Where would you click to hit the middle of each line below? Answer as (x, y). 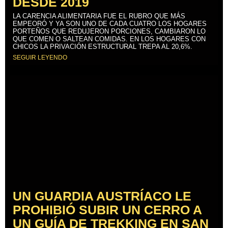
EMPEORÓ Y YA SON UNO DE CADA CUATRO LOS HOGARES (110, 23)
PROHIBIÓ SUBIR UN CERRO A (107, 209)
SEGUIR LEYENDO (40, 57)
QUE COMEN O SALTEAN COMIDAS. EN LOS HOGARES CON (109, 39)
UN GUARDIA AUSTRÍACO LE (102, 196)
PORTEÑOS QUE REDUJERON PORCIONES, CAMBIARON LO (109, 31)
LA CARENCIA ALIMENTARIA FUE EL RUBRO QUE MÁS (99, 16)
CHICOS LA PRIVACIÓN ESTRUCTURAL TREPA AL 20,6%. (103, 46)
